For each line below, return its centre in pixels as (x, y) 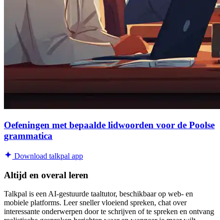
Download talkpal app (48, 156)
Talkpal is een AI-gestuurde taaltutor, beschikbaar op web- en (98, 194)
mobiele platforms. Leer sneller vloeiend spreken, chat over (95, 203)
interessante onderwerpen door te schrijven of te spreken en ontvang (109, 212)
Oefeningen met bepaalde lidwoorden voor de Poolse (109, 125)
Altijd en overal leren (46, 175)
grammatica (28, 136)
